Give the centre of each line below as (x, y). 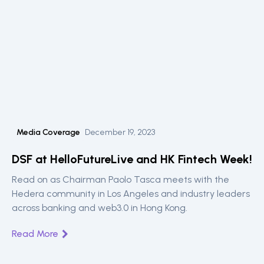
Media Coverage (48, 132)
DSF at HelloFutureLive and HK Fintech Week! (132, 159)
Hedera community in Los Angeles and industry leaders (131, 193)
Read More (35, 233)
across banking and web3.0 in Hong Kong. (100, 207)
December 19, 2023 (120, 132)
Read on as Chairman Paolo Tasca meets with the (121, 179)
